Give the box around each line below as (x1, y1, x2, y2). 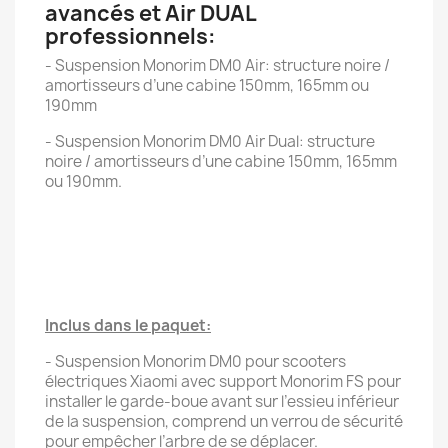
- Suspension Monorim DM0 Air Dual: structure (45, 131, 375, 152)
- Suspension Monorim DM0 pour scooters (45, 351, 346, 372)
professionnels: (45, 22, 216, 51)
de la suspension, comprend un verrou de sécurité (45, 411, 403, 432)
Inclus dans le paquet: (45, 315, 211, 336)
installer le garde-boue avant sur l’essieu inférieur (45, 391, 399, 412)
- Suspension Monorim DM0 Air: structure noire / (45, 55, 390, 76)
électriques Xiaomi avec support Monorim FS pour (45, 371, 401, 392)
